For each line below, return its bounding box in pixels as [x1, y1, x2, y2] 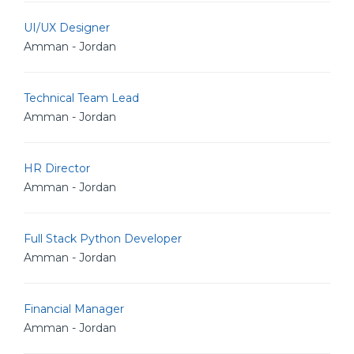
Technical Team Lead [24, 91, 139, 105]
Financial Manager [24, 302, 124, 316]
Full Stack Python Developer [24, 232, 182, 246]
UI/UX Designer [24, 21, 110, 35]
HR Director [24, 161, 90, 175]
